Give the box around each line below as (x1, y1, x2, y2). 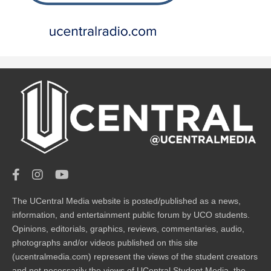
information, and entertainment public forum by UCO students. (12, 210, 250, 220)
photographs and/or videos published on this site (12, 238, 198, 248)
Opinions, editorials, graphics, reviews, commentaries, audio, (12, 224, 244, 234)
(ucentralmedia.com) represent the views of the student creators (12, 252, 258, 262)
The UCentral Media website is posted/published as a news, (12, 196, 241, 206)
